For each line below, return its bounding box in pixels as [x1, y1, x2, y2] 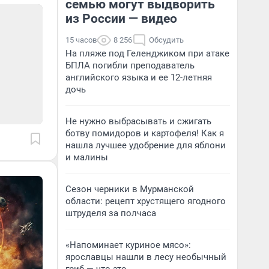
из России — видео [65, 11, 177, 26]
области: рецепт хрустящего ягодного [65, 196, 226, 207]
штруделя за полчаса [65, 208, 156, 219]
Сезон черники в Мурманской [65, 184, 194, 195]
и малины [65, 152, 108, 163]
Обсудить [149, 35, 184, 44]
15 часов [65, 35, 97, 44]
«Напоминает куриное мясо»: [65, 240, 191, 250]
